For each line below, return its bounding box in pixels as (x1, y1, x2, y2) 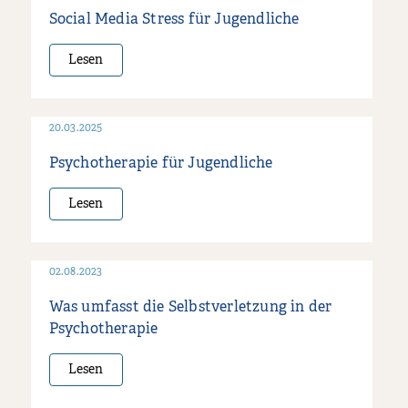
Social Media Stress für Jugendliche (48, 12, 300, 27)
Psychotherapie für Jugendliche (48, 156, 273, 171)
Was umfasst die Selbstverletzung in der (48, 300, 332, 315)
